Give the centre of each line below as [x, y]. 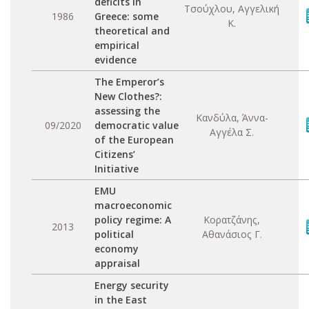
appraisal [117, 263]
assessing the [127, 111]
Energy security [132, 285]
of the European [134, 140]
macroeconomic [133, 205]
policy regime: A [133, 220]
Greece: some [127, 16]
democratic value [137, 125]
